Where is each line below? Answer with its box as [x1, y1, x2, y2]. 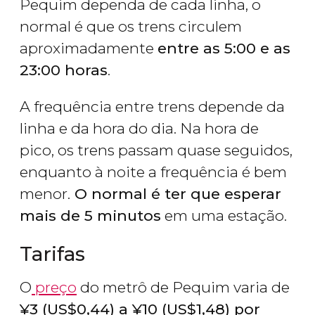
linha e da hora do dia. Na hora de [20, 120, 259, 138]
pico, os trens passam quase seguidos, [20, 141, 292, 160]
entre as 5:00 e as [157, 39, 290, 58]
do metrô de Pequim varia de [77, 278, 290, 297]
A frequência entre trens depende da [20, 98, 285, 116]
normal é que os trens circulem [20, 18, 242, 36]
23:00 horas [20, 61, 108, 79]
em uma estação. [161, 207, 287, 225]
